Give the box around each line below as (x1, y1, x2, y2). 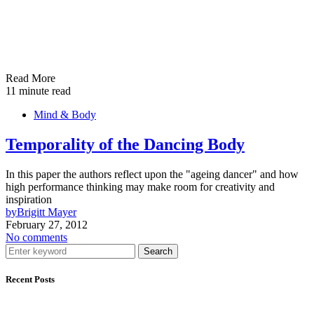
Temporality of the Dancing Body (6, 135, 245, 153)
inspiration (6, 193, 52, 205)
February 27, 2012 (6, 218, 88, 231)
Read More (6, 71, 55, 84)
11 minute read (6, 84, 71, 97)
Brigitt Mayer (17, 205, 76, 218)
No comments (6, 231, 67, 243)
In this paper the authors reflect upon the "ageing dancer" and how (6, 168, 299, 180)
